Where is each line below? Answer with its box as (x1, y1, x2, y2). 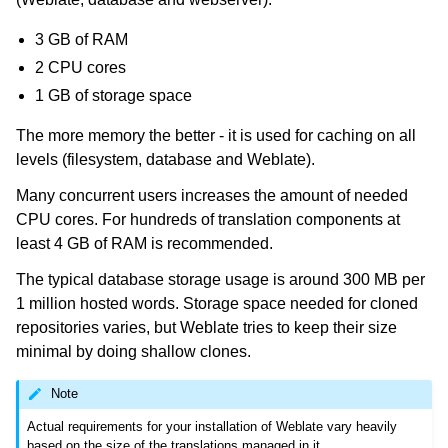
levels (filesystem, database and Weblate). (16, 151, 315, 168)
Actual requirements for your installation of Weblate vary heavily (27, 418, 398, 434)
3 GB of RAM (35, 31, 129, 48)
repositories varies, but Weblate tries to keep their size (16, 319, 397, 336)
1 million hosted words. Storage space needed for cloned (16, 295, 418, 312)
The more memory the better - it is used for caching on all (16, 127, 416, 144)
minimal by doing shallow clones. (16, 343, 251, 360)
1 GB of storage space (35, 87, 193, 104)
